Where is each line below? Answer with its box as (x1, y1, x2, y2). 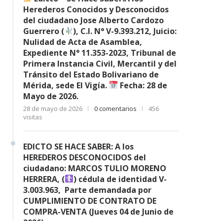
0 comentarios (94, 104, 137, 113)
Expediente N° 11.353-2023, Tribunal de (23, 47, 176, 58)
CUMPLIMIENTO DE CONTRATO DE (23, 195, 156, 206)
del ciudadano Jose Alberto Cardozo (23, 14, 164, 26)
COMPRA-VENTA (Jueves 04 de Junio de (23, 206, 174, 217)
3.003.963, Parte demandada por (23, 184, 151, 195)
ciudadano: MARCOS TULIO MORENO (23, 162, 166, 174)
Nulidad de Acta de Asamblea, (23, 36, 142, 47)
